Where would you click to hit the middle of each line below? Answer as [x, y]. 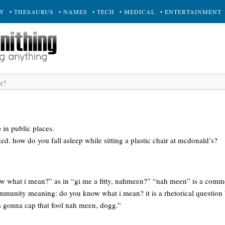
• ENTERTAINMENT [191, 12]
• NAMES [73, 12]
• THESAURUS [32, 12]
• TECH [103, 12]
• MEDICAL [137, 12]
